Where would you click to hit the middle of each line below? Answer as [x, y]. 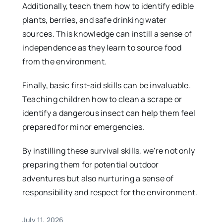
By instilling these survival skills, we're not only [109, 150]
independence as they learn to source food [102, 47]
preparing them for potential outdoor [90, 164]
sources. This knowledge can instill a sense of [107, 33]
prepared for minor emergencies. [83, 127]
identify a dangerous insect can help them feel [109, 113]
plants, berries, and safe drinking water [94, 20]
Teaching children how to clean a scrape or [102, 99]
